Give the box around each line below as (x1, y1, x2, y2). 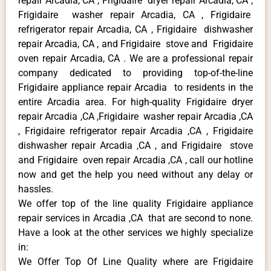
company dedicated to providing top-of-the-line (18, 67, 253, 79)
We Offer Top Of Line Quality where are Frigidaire (18, 256, 253, 268)
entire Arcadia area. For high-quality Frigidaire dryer (18, 96, 253, 108)
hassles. (18, 183, 53, 195)
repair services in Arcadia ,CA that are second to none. (18, 212, 253, 224)
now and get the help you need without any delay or (18, 169, 253, 181)
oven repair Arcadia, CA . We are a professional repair (18, 53, 253, 65)
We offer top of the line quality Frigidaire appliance (18, 198, 253, 210)
